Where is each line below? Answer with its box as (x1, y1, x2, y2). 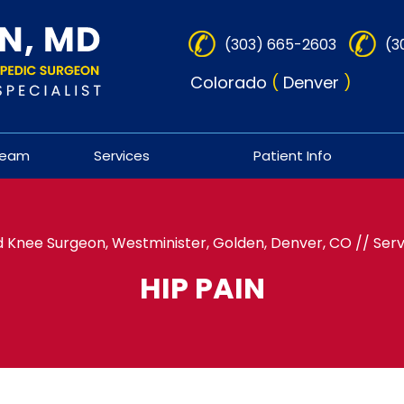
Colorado (190, 71, 271, 94)
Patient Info (253, 146, 333, 165)
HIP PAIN (139, 268, 265, 308)
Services (94, 146, 151, 165)
